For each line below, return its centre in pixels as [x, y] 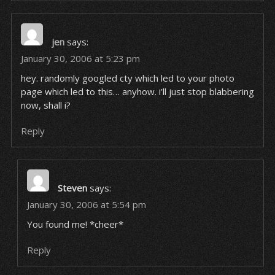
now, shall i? [45, 105]
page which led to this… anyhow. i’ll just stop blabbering [137, 91]
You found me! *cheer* [75, 224]
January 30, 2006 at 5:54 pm [86, 204]
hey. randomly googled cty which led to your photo [127, 78]
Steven [72, 188]
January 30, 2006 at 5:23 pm [80, 58]
